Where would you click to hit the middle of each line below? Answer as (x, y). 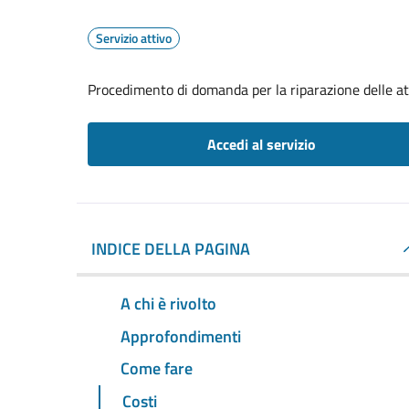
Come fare (157, 369)
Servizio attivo (134, 38)
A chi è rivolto (168, 303)
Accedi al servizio (261, 144)
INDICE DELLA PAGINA (171, 249)
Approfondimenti (181, 336)
